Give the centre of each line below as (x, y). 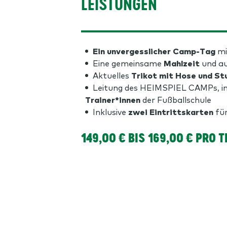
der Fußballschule (176, 99)
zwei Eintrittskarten (171, 111)
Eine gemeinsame (128, 63)
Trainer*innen (113, 99)
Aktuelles (112, 75)
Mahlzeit (182, 63)
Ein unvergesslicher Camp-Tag (154, 51)
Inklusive (110, 111)
